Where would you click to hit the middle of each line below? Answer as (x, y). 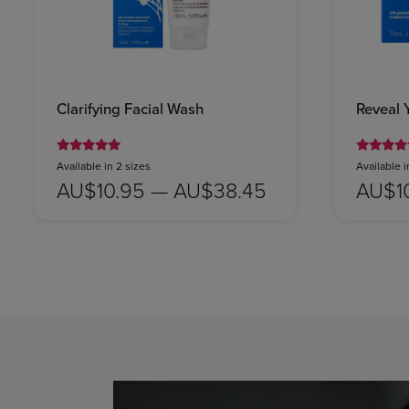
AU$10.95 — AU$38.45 (162, 189)
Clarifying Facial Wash (130, 108)
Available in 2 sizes (104, 165)
